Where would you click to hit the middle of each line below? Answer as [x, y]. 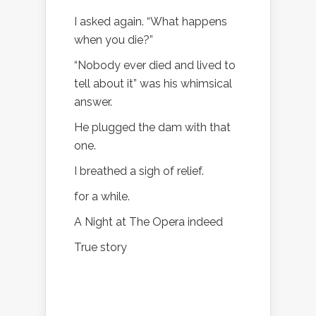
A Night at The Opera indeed [148, 221]
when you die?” [114, 39]
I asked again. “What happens [151, 21]
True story [101, 247]
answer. [93, 102]
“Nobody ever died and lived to [155, 65]
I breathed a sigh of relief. [139, 171]
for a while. [102, 196]
